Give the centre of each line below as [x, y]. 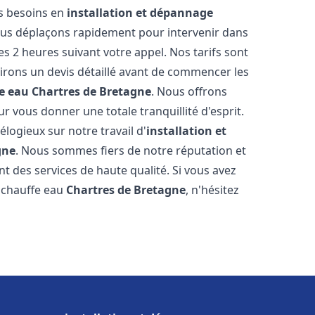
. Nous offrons [189, 91]
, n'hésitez [213, 190]
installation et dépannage [140, 13]
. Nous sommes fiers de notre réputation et [131, 150]
